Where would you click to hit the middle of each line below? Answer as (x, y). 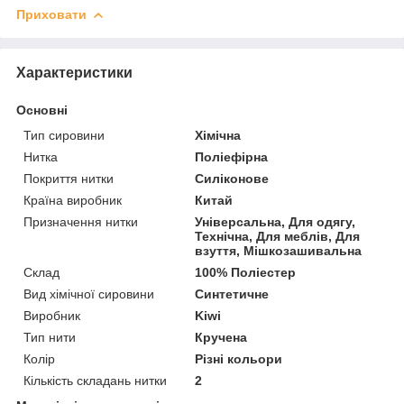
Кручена (221, 338)
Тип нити (50, 338)
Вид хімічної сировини (89, 294)
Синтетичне (232, 294)
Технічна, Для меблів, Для (278, 237)
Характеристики (74, 73)
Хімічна (218, 136)
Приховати (51, 15)
